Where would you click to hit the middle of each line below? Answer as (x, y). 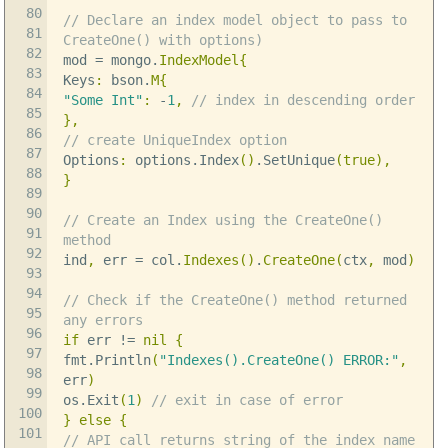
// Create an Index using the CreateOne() (222, 220)
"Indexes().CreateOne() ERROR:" (278, 360)
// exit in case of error (246, 400)
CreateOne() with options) (162, 40)
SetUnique (298, 160)
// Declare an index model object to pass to (234, 20)
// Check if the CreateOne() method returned (234, 300)
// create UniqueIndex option (174, 140)
